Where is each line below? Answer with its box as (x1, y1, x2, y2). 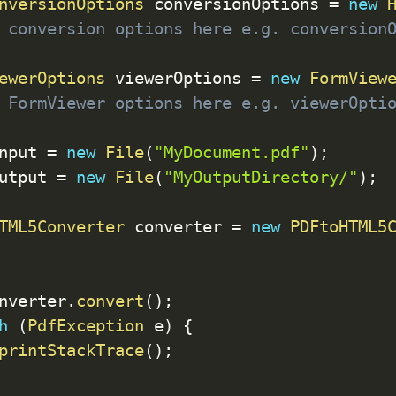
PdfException (27, 315, 144, 336)
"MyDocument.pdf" (153, 141, 309, 163)
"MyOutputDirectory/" (163, 166, 358, 187)
